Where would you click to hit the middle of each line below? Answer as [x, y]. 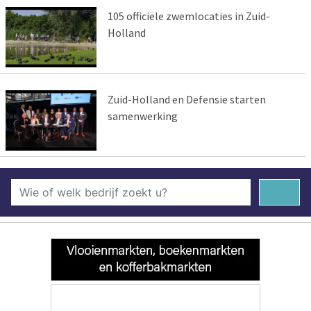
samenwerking [142, 116]
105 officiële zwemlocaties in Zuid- [188, 16]
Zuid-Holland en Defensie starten [186, 100]
